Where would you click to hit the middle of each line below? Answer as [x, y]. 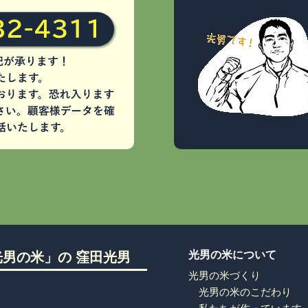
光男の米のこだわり [245, 292]
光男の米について [232, 255]
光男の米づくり [224, 276]
